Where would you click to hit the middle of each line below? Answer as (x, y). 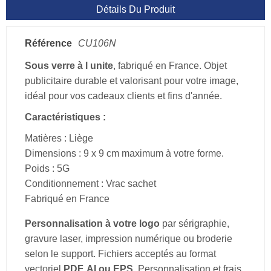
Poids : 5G (47, 168)
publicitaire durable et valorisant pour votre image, (132, 80)
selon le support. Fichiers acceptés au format (120, 253)
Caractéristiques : (65, 117)
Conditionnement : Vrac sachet (90, 183)
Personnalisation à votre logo (92, 223)
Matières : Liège (59, 138)
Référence (48, 43)
